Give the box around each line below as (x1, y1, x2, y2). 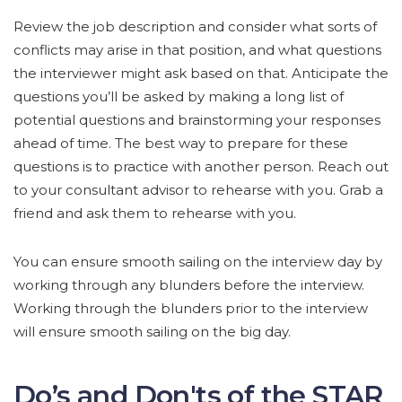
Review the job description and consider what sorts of (13, 18, 377, 36)
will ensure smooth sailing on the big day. (13, 323, 291, 341)
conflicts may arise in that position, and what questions (13, 41, 381, 59)
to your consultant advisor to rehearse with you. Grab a (13, 181, 383, 199)
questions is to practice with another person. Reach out (13, 158, 389, 176)
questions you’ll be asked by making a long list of (13, 88, 344, 106)
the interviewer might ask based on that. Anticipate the (13, 65, 389, 83)
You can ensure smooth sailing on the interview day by (13, 253, 382, 271)
